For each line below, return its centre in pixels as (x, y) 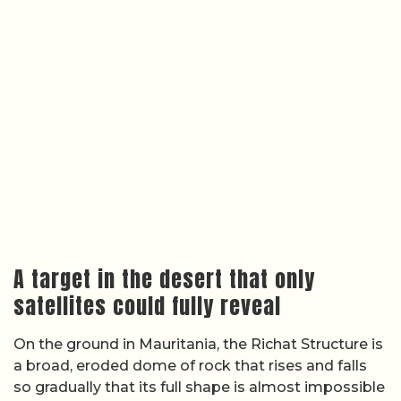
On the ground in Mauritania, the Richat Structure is (198, 344)
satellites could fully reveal (147, 306)
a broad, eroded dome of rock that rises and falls (190, 366)
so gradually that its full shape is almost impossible (199, 387)
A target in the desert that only (164, 279)
